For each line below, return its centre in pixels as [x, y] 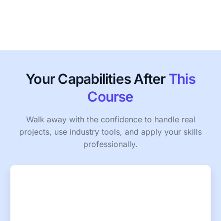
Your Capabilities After [96, 79]
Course [110, 96]
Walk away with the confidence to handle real [110, 119]
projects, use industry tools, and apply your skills [110, 131]
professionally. [110, 144]
